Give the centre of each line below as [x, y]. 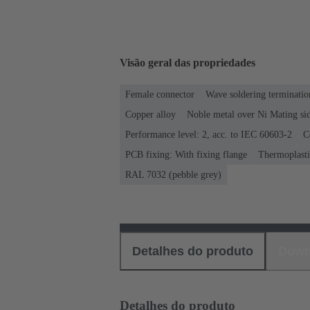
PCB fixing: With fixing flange [186, 154]
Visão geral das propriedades [188, 63]
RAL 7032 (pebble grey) [173, 174]
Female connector [160, 94]
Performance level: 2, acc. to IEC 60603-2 [209, 134]
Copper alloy [151, 114]
